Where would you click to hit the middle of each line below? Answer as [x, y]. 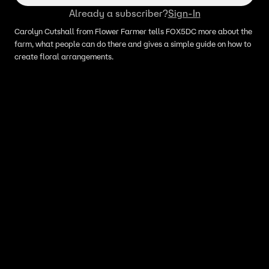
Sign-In [184, 13]
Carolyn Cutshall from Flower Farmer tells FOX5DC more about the [133, 32]
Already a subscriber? [118, 13]
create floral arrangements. [65, 57]
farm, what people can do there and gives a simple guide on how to [133, 44]
